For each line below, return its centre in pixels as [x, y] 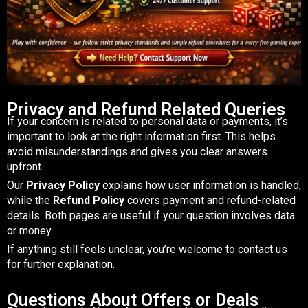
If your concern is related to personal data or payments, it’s [147, 121]
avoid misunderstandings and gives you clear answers [137, 151]
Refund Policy [89, 200]
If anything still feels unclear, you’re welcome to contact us [147, 249]
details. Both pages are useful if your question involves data [151, 215]
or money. [30, 230]
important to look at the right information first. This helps [141, 136]
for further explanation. [61, 264]
